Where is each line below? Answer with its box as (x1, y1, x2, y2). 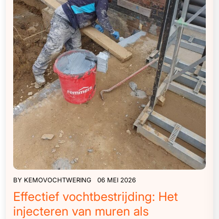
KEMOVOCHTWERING (24, 176, 91, 184)
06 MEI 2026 (97, 176, 136, 184)
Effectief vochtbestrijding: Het (13, 189, 178, 204)
